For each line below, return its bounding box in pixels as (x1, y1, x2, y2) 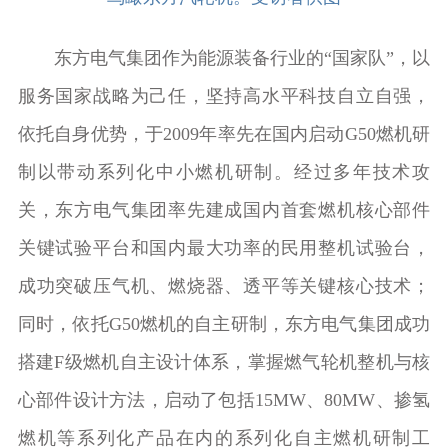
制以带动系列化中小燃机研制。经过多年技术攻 (17, 162, 431, 183)
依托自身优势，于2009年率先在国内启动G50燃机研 (17, 124, 431, 145)
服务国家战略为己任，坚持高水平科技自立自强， (17, 86, 431, 107)
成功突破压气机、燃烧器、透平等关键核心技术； (17, 276, 431, 297)
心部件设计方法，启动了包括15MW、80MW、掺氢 (17, 390, 431, 411)
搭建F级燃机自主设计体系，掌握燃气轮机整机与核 (17, 352, 431, 373)
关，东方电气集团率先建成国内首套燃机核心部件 (17, 200, 431, 221)
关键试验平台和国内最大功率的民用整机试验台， (17, 238, 431, 259)
